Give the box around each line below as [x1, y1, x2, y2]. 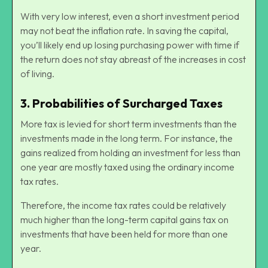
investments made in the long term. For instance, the [20, 132, 233, 144]
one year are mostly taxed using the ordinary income [20, 160, 234, 173]
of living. [20, 67, 54, 80]
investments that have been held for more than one [20, 227, 228, 240]
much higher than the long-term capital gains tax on [20, 213, 229, 226]
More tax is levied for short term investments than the [20, 117, 237, 130]
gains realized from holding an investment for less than [20, 146, 240, 159]
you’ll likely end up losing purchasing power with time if [20, 38, 239, 51]
